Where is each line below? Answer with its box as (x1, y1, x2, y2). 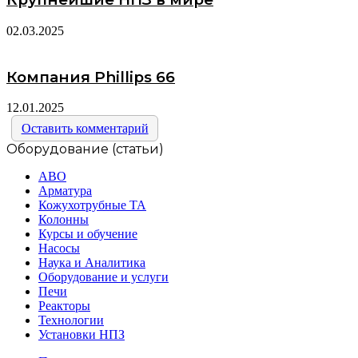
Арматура (38, 184, 92, 198)
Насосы (38, 241, 80, 256)
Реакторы (38, 299, 90, 313)
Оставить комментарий (21, 121, 149, 135)
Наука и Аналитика (38, 256, 145, 270)
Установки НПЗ (38, 328, 125, 342)
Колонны (38, 213, 89, 227)
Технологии (38, 313, 104, 328)
